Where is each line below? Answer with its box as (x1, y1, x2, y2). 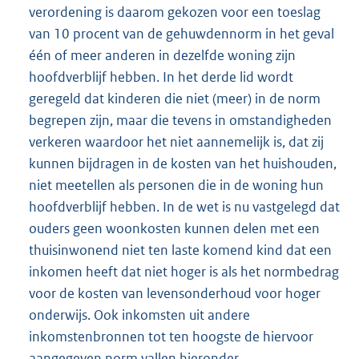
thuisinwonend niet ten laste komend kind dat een (29, 240, 332, 259)
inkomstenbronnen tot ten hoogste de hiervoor (29, 327, 313, 345)
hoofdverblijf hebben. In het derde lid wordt (29, 67, 293, 86)
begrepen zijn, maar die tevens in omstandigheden (29, 111, 332, 129)
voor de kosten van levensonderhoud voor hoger (29, 284, 321, 302)
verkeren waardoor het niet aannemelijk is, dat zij (29, 132, 324, 151)
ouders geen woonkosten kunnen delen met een (29, 219, 320, 237)
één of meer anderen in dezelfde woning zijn (29, 46, 296, 64)
